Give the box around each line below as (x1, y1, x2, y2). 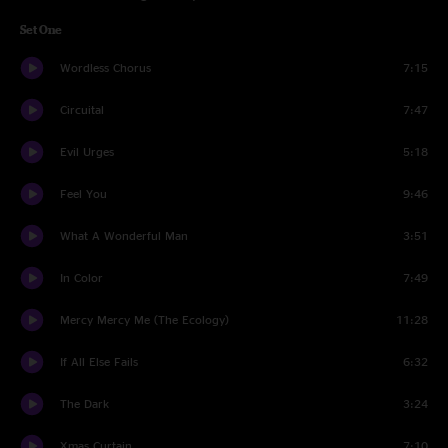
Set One (20, 23, 62, 36)
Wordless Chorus (60, 61, 151, 74)
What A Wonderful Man (60, 229, 188, 242)
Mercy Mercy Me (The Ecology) (60, 313, 229, 326)
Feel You (60, 187, 107, 200)
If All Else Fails (60, 355, 138, 368)
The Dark (60, 397, 109, 410)
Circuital (60, 103, 104, 116)
